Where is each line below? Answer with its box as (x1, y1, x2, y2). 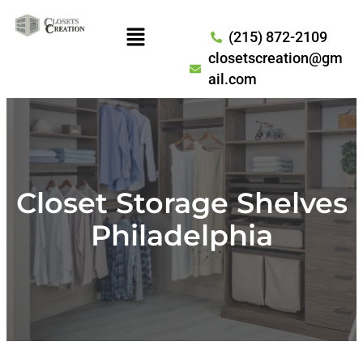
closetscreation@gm (207, 49, 343, 66)
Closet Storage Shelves (15, 186, 348, 220)
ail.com (207, 70, 257, 88)
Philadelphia (90, 218, 273, 253)
